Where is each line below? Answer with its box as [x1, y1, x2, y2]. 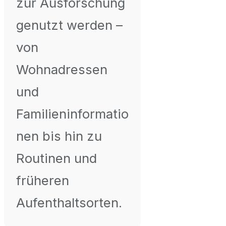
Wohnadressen [16, 62, 107, 78]
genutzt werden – [16, 17, 123, 33]
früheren [16, 173, 69, 189]
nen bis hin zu [16, 128, 102, 144]
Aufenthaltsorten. [16, 195, 122, 211]
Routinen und [16, 150, 97, 166]
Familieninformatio [16, 106, 129, 122]
